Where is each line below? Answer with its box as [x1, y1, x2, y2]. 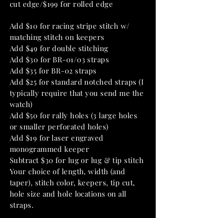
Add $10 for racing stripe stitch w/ [10, 21, 130, 31]
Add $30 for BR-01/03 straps [10, 54, 109, 64]
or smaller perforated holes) [10, 122, 109, 131]
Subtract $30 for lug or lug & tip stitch [10, 155, 144, 165]
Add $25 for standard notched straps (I [10, 77, 144, 87]
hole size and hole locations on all [10, 189, 127, 199]
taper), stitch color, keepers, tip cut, [10, 178, 135, 187]
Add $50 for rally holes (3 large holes [10, 110, 138, 120]
